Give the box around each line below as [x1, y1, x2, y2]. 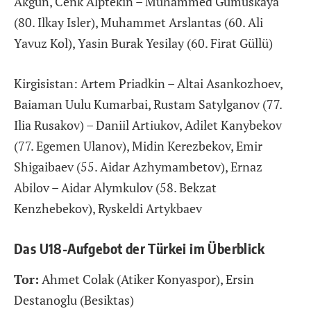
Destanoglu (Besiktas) [14, 291, 134, 308]
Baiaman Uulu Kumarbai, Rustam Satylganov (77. [14, 95, 282, 112]
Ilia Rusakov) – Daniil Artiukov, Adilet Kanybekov [14, 116, 282, 133]
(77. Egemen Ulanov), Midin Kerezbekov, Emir [14, 137, 262, 154]
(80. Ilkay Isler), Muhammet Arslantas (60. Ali [14, 14, 263, 31]
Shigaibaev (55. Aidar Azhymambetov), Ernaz [14, 158, 262, 175]
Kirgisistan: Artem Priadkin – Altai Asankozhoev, [14, 74, 283, 92]
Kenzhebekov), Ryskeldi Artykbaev [14, 199, 202, 217]
